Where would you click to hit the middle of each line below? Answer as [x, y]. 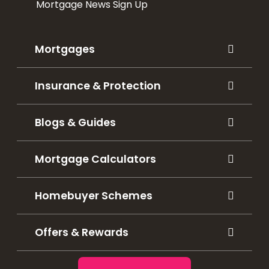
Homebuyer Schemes [94, 195]
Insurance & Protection [98, 86]
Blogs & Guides [75, 122]
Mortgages [65, 49]
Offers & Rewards [82, 232]
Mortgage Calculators [95, 159]
